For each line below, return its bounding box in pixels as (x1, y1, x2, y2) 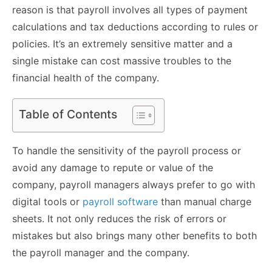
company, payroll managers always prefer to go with (12, 178, 255, 191)
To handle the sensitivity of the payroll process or (12, 144, 241, 157)
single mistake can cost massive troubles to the (12, 55, 231, 67)
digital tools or (12, 195, 83, 208)
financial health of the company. (12, 72, 159, 84)
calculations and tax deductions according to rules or (12, 21, 258, 33)
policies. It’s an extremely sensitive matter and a (12, 38, 233, 50)
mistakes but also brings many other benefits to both (12, 229, 257, 242)
